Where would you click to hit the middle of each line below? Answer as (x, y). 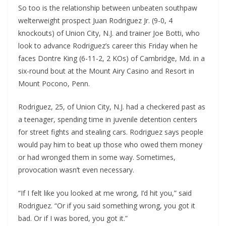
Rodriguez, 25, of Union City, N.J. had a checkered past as (112, 107)
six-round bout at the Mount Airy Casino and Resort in (106, 71)
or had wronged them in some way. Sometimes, (97, 157)
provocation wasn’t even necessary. (76, 170)
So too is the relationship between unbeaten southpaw (108, 8)
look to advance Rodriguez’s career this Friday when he (108, 46)
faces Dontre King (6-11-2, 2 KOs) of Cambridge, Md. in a (111, 59)
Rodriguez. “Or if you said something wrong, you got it (107, 206)
